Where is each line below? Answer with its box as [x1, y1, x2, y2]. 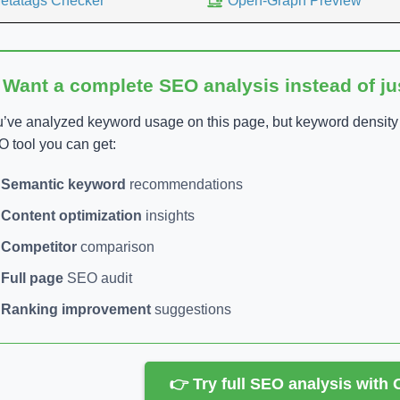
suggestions [151, 301, 231, 317]
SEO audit [63, 270, 132, 286]
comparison [77, 238, 154, 254]
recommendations [126, 176, 243, 192]
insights [142, 207, 195, 223]
